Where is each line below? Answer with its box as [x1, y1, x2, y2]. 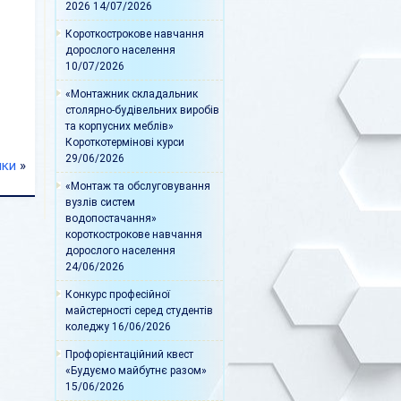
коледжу [65, 320, 109, 334]
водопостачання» [65, 212, 157, 226]
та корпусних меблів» [65, 120, 174, 133]
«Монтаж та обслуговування [65, 180, 210, 193]
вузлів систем [65, 196, 135, 209]
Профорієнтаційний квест [65, 348, 193, 362]
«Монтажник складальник [65, 88, 198, 101]
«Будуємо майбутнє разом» [65, 364, 207, 378]
